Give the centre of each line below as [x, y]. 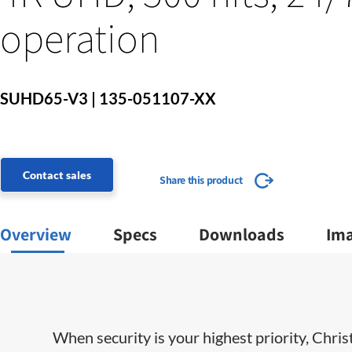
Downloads [242, 235]
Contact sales [57, 175]
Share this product [201, 180]
